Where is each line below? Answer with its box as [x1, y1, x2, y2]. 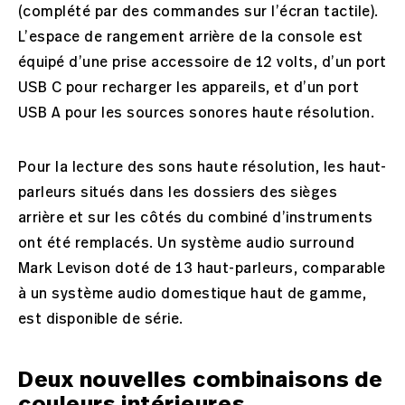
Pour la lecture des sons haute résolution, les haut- [18, 158, 387, 177]
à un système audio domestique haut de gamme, [18, 285, 367, 304]
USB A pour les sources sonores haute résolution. [18, 104, 375, 123]
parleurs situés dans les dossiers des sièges [18, 184, 338, 202]
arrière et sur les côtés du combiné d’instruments [18, 209, 373, 228]
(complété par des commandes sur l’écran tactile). [18, 3, 379, 22]
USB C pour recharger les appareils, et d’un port [18, 79, 360, 98]
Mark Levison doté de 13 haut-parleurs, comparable [18, 259, 386, 278]
